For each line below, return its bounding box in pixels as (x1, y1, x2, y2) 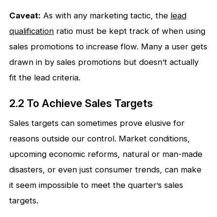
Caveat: (9, 11, 41, 21)
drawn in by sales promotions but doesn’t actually (9, 57, 199, 67)
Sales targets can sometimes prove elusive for (9, 118, 185, 128)
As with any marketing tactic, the (41, 11, 171, 21)
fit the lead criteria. (9, 73, 81, 83)
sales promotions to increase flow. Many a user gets (9, 42, 208, 52)
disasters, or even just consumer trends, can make (9, 165, 202, 175)
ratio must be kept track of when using (54, 26, 206, 36)
